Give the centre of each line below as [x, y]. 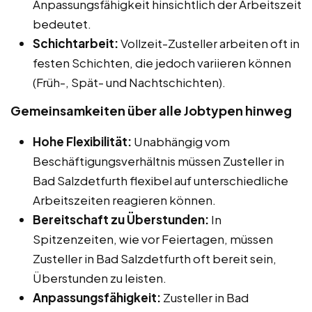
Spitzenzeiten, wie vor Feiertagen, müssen [153, 239]
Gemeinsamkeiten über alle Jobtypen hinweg [151, 110]
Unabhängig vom [181, 141]
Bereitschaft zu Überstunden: [121, 219]
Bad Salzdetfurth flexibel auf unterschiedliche [161, 180]
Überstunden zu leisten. [100, 278]
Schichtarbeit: [76, 43]
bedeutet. [62, 23]
